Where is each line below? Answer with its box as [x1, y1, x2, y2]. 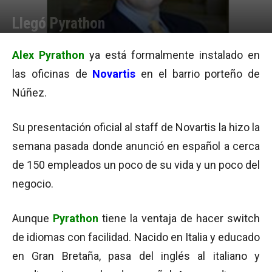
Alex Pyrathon [12, 49, 84, 61]
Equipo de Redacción [27, 38, 97, 46]
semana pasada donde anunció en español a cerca [12, 140, 260, 152]
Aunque [12, 212, 53, 225]
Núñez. [12, 86, 47, 99]
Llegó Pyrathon [12, 14, 105, 32]
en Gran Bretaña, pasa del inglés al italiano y [12, 250, 260, 262]
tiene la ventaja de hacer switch [98, 212, 260, 225]
